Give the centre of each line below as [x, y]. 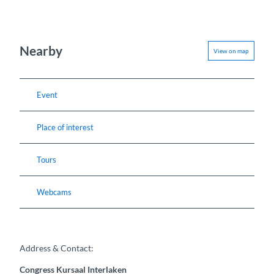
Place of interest [65, 127]
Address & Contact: [57, 248]
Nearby [41, 51]
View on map [231, 50]
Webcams [54, 192]
